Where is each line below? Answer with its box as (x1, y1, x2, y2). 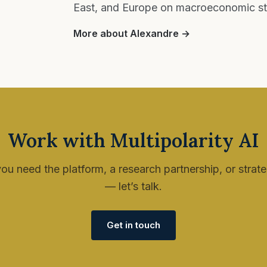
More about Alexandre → (73, 27, 190, 39)
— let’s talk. (105, 180, 162, 193)
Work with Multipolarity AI (8, 128, 259, 153)
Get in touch (107, 219, 160, 231)
